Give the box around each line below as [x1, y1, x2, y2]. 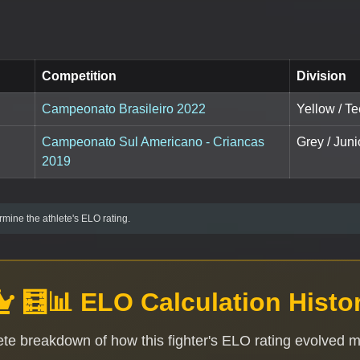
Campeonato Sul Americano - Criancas [42, 135, 264, 149]
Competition [42, 69, 117, 84]
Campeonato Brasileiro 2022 [42, 102, 206, 117]
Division [297, 69, 346, 84]
